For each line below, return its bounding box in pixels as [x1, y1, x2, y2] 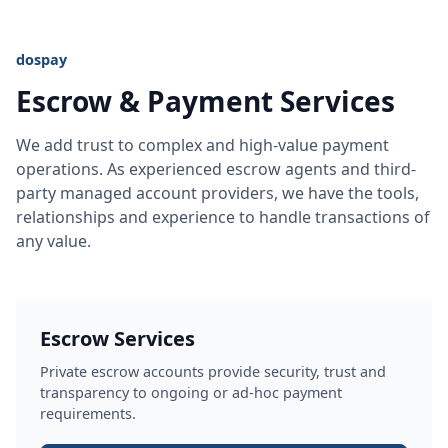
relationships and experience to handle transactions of [16, 205, 430, 228]
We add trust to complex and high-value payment [16, 133, 389, 156]
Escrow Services [40, 324, 195, 352]
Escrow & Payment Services [16, 81, 395, 120]
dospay [16, 49, 67, 69]
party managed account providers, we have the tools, [16, 181, 419, 204]
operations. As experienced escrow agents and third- [16, 157, 416, 180]
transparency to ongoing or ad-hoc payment [40, 382, 342, 402]
